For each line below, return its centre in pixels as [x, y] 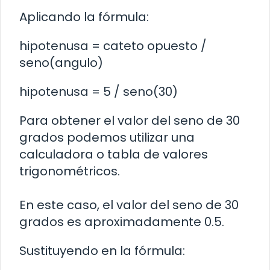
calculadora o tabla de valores [114, 155]
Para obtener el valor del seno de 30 [130, 121]
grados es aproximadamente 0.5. [122, 222]
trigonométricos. [70, 171]
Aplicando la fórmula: [84, 17]
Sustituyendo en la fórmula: [102, 251]
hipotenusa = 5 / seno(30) [99, 92]
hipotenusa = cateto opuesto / [113, 46]
